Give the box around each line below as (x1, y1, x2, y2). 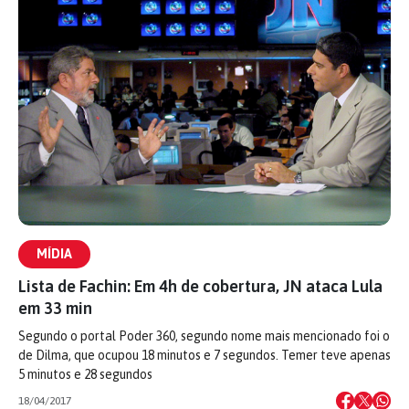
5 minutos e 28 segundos (18, 367, 152, 382)
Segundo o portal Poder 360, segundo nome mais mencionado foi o (18, 329, 390, 343)
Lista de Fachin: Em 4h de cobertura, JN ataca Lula (18, 277, 383, 296)
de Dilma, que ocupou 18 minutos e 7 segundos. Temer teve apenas (18, 348, 391, 362)
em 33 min (18, 299, 92, 318)
